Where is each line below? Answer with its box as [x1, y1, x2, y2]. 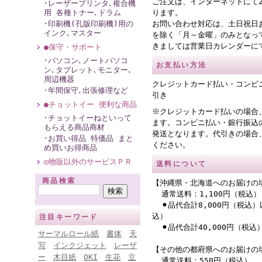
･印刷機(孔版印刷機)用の [44, 19, 133, 28]
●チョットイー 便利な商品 [44, 100, 137, 109]
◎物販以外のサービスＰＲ [44, 157, 132, 166]
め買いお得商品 [44, 143, 97, 152]
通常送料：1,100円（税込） [152, 189, 261, 198]
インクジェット [53, 241, 106, 250]
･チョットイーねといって [44, 113, 132, 122]
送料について [156, 160, 207, 168]
